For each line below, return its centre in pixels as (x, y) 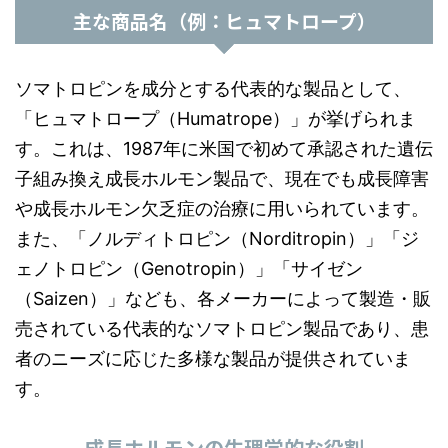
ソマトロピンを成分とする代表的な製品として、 (213, 88)
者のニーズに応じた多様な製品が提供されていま (213, 358)
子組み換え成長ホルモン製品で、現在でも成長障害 (222, 178)
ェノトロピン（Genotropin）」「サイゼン (189, 268)
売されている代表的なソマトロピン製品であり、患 (222, 328)
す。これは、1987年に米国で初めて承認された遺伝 (224, 148)
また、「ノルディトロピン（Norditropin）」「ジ (217, 238)
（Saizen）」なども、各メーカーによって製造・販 (223, 298)
